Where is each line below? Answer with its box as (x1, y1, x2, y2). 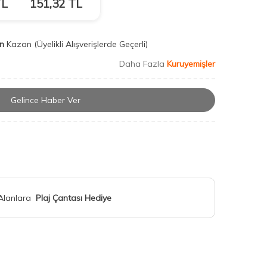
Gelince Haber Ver (10, 95, 80, 106)
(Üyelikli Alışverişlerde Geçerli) (34, 39, 150, 49)
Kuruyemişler (167, 58, 215, 69)
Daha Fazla (119, 58, 167, 69)
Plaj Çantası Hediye (36, 193, 111, 204)
